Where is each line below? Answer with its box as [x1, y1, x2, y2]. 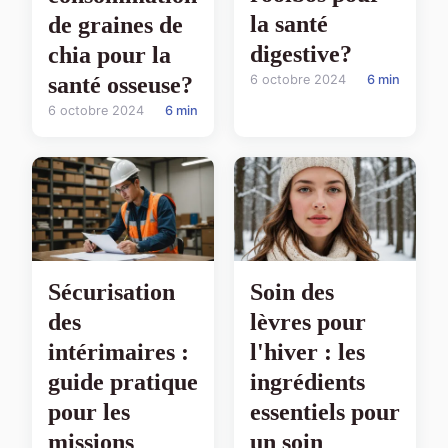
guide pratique [48, 369, 198, 396]
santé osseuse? [48, 72, 193, 99]
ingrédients [250, 369, 365, 396]
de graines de [48, 12, 183, 39]
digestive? [250, 41, 352, 68]
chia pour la [48, 42, 171, 69]
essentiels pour [250, 399, 400, 426]
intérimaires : [48, 339, 189, 366]
